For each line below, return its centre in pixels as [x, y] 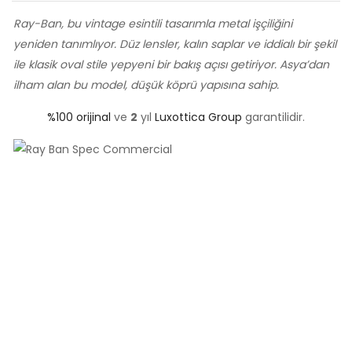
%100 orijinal [79, 117]
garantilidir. [273, 117]
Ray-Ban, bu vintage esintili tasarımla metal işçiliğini [153, 23]
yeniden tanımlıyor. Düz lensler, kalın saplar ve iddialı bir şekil [175, 44]
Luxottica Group [198, 117]
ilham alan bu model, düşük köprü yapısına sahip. [146, 84]
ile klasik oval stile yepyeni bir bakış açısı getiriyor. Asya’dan [171, 64]
